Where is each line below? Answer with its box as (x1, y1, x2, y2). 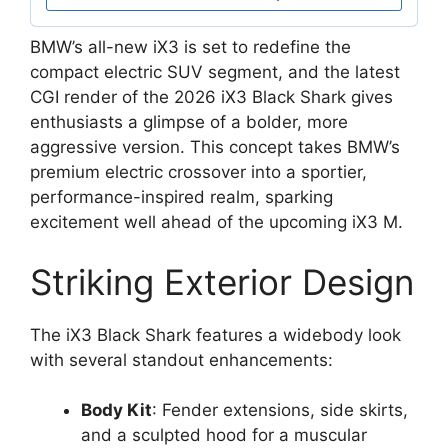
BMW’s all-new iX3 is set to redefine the (30, 37, 351, 58)
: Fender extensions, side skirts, (152, 400, 408, 421)
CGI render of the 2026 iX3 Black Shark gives (30, 87, 393, 108)
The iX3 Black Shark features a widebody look (30, 324, 401, 345)
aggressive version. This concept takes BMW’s (30, 137, 400, 158)
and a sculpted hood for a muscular (81, 425, 367, 446)
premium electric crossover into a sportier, (30, 162, 367, 183)
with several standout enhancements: (30, 349, 333, 370)
